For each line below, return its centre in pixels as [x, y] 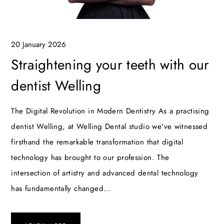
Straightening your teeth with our [110, 65]
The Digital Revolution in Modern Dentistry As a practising [110, 111]
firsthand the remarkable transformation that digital [97, 142]
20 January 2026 [39, 45]
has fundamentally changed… [61, 189]
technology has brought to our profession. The [90, 158]
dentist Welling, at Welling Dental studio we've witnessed [109, 127]
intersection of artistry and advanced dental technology [105, 173]
